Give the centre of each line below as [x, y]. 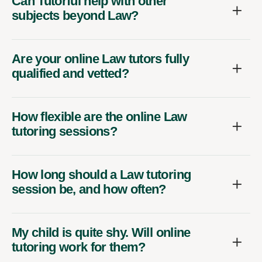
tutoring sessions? [65, 131]
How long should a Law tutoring [101, 174]
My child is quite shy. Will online [101, 232]
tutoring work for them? [79, 247]
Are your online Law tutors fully [100, 58]
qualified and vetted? [70, 73]
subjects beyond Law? [75, 15]
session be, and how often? [89, 189]
